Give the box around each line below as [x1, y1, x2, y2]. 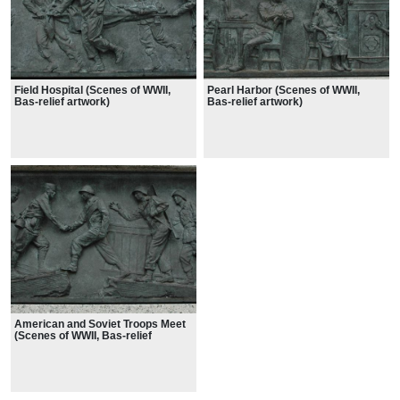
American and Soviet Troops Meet [14, 318, 186, 331]
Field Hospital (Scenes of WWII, [14, 83, 171, 96]
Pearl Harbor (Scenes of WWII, [207, 83, 360, 96]
